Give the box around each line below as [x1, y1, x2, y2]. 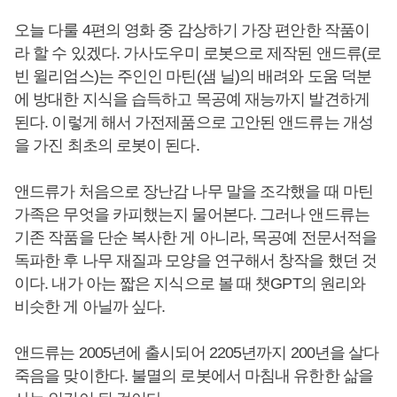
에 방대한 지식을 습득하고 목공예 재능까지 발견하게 [14, 90, 370, 108]
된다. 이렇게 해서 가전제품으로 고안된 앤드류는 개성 [14, 113, 373, 131]
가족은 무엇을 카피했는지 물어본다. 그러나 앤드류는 [14, 206, 370, 223]
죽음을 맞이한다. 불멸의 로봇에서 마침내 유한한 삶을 [14, 367, 373, 385]
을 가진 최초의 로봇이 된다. [14, 136, 199, 154]
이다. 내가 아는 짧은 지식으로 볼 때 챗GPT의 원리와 [14, 275, 366, 292]
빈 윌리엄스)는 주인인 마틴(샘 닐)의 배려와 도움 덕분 [14, 67, 372, 85]
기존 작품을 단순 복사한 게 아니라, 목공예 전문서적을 [14, 229, 378, 246]
